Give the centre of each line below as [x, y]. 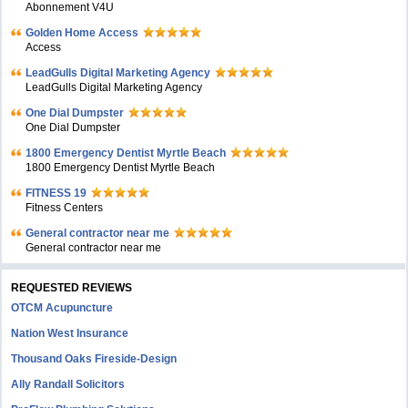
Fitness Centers [65, 208]
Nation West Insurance [70, 333]
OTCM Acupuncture [62, 308]
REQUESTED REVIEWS [72, 288]
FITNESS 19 [56, 193]
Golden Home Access [82, 33]
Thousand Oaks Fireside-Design [94, 359]
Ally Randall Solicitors [68, 384]
